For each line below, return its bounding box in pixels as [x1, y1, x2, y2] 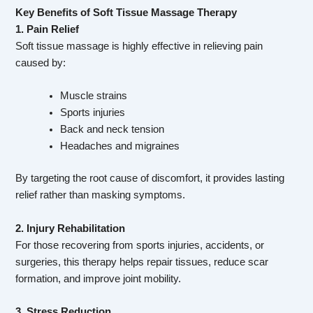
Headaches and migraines [60, 140, 180, 152]
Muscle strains [60, 90, 128, 102]
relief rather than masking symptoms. [15, 189, 186, 201]
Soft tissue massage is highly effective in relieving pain [15, 41, 263, 52]
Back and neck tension [60, 124, 165, 136]
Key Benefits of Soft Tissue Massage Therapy [15, 7, 238, 19]
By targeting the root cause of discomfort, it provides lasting [15, 173, 285, 184]
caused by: [15, 57, 66, 69]
